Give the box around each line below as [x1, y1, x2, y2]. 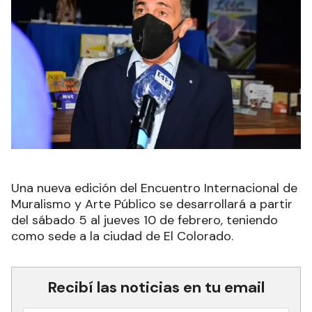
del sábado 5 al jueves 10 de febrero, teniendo [11, 211, 278, 228]
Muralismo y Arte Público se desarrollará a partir [11, 195, 292, 212]
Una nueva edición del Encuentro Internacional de [11, 179, 297, 196]
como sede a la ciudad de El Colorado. [11, 227, 237, 244]
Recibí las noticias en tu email [47, 276, 265, 297]
